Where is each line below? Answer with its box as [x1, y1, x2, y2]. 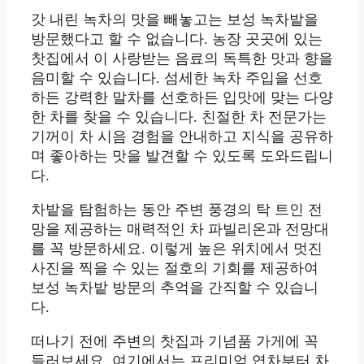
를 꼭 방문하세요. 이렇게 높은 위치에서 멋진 [31, 240, 323, 258]
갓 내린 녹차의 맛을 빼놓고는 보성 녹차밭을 [31, 11, 318, 28]
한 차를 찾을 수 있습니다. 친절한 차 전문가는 [31, 109, 327, 126]
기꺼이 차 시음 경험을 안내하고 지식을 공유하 [31, 128, 333, 145]
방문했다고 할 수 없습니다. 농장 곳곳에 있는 [31, 31, 323, 48]
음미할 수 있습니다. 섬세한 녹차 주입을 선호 [31, 70, 323, 87]
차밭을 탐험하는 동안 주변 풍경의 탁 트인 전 [31, 201, 323, 219]
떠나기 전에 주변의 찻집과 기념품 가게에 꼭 [31, 333, 318, 350]
